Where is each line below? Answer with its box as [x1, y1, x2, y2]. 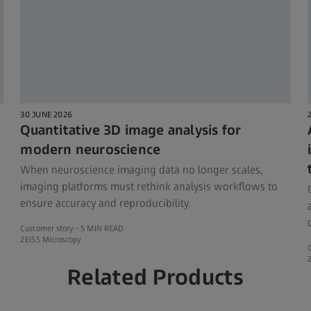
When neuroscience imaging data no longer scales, [20, 162, 263, 176]
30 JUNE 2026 [20, 109, 73, 119]
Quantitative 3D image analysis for [20, 121, 242, 138]
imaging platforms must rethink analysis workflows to [20, 179, 278, 193]
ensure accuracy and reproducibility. [20, 196, 191, 210]
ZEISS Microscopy [20, 234, 82, 244]
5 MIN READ [81, 223, 124, 233]
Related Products [67, 263, 244, 290]
